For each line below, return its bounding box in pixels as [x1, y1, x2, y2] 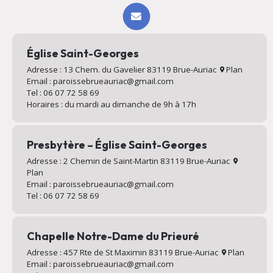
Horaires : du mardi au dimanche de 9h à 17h [26, 98, 196, 110]
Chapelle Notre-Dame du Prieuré [26, 229, 199, 243]
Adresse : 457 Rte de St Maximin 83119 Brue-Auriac [26, 246, 222, 258]
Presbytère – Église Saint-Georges [26, 137, 207, 152]
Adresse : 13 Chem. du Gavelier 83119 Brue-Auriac [26, 63, 220, 75]
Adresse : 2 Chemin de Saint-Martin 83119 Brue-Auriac [26, 155, 233, 166]
